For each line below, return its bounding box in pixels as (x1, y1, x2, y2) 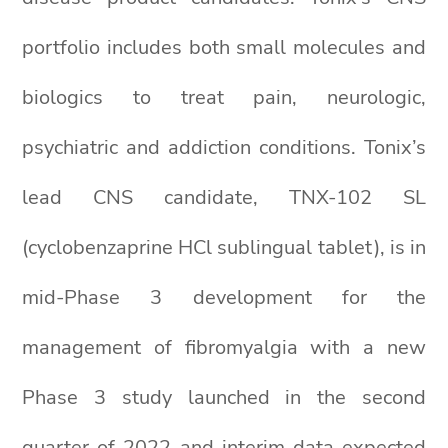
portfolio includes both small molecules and (22, 34, 426, 61)
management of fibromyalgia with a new (22, 334, 426, 361)
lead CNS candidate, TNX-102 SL (22, 184, 426, 211)
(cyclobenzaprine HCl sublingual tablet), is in (22, 234, 426, 261)
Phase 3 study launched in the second (22, 384, 426, 411)
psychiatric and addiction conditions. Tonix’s (22, 134, 426, 161)
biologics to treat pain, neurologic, (22, 84, 426, 111)
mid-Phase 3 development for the (22, 284, 426, 311)
